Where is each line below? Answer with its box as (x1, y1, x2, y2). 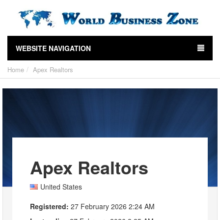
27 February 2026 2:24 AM (69, 201, 155, 212)
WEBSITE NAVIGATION (16, 43, 91, 54)
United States (40, 182, 82, 192)
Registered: (30, 201, 69, 212)
